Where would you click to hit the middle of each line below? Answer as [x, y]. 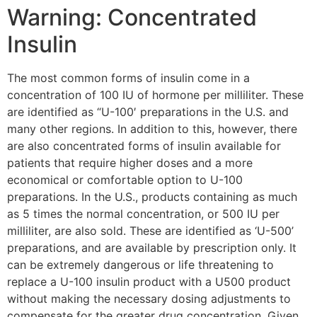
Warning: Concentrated [132, 17]
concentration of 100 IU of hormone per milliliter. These [155, 94]
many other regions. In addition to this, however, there [152, 128]
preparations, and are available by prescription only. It [152, 247]
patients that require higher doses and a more [130, 162]
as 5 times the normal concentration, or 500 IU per [143, 213]
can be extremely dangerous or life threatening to [140, 264]
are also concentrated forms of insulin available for [144, 145]
